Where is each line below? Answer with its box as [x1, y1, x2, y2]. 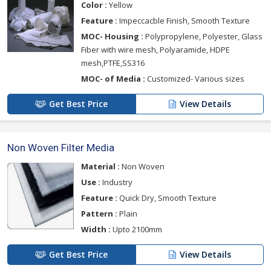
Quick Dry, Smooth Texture [117, 192, 217, 204]
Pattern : [81, 208, 117, 220]
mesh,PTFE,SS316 [81, 57, 145, 69]
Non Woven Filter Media [7, 142, 114, 154]
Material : [81, 161, 120, 172]
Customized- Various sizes [145, 73, 244, 85]
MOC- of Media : [81, 73, 145, 85]
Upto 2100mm [111, 224, 162, 235]
